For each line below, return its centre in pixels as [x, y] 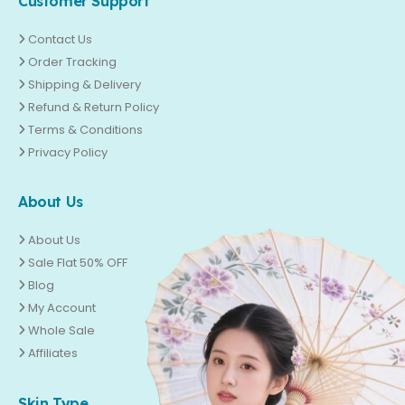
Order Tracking [73, 61]
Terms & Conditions [86, 129]
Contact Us [61, 39]
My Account [62, 308]
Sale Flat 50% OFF [78, 263]
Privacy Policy [68, 152]
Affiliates [53, 353]
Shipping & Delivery [85, 84]
